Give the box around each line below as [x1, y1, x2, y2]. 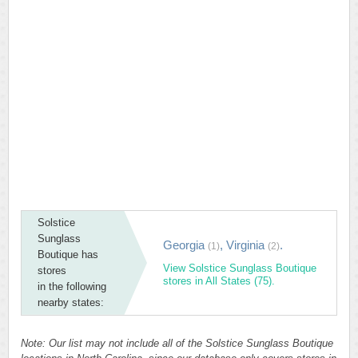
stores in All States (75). [163, 275, 275, 287]
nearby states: [38, 296, 104, 308]
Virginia [226, 238, 268, 252]
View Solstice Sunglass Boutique [163, 262, 316, 274]
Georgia [163, 238, 208, 252]
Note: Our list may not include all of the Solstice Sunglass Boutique [21, 337, 333, 349]
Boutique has [38, 249, 98, 261]
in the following [38, 280, 106, 292]
